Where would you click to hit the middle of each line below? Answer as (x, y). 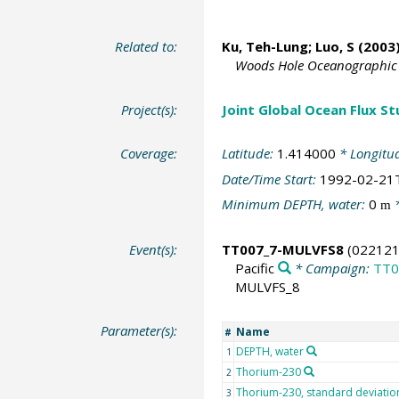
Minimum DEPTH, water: (295, 204)
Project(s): (150, 109)
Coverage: (149, 154)
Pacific (254, 268)
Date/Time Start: (270, 179)
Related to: (147, 47)
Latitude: (249, 154)
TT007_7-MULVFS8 (282, 249)
